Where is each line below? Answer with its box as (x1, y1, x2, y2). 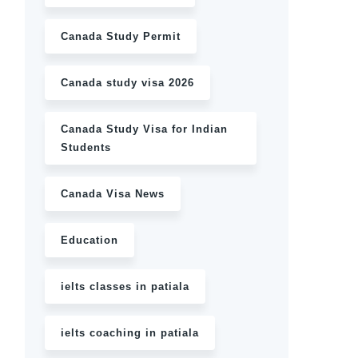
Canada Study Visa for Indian (61, 123, 228, 135)
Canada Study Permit (61, 30, 181, 42)
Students (61, 141, 111, 153)
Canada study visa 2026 (61, 77, 194, 89)
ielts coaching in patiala (61, 327, 199, 339)
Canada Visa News (61, 188, 165, 200)
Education (61, 234, 118, 246)
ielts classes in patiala (61, 280, 189, 292)
